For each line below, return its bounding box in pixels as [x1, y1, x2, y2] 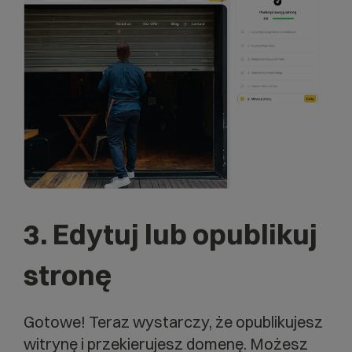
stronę [24, 257, 112, 292]
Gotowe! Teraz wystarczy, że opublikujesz [24, 311, 323, 332]
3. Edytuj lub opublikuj [24, 216, 317, 251]
